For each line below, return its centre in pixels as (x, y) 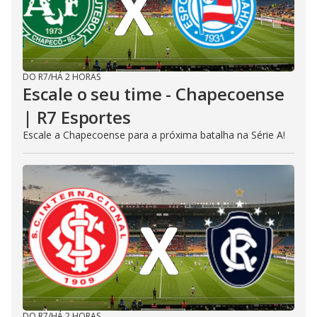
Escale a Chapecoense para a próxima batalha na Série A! (154, 135)
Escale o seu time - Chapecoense (154, 94)
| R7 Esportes (77, 117)
